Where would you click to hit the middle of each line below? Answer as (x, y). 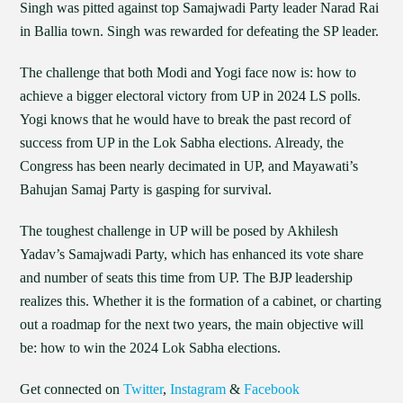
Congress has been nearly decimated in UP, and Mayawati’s (189, 166)
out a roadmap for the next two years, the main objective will (192, 324)
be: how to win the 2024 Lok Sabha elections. (151, 348)
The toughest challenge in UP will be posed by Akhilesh (179, 231)
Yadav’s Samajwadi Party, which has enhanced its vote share (192, 254)
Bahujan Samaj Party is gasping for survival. (146, 189)
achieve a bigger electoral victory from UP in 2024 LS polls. (191, 96)
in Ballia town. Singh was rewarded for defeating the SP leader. (200, 31)
